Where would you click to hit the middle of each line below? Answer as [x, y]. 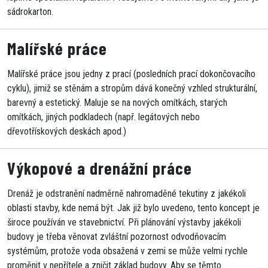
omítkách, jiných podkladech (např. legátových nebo [103, 117]
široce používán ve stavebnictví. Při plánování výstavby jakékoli [124, 223]
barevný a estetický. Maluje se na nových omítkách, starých [117, 103]
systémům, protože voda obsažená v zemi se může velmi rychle [127, 251]
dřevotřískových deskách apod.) [67, 132]
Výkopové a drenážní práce [100, 168]
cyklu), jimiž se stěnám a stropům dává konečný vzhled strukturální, [132, 89]
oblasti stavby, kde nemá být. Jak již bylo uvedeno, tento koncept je [133, 208]
